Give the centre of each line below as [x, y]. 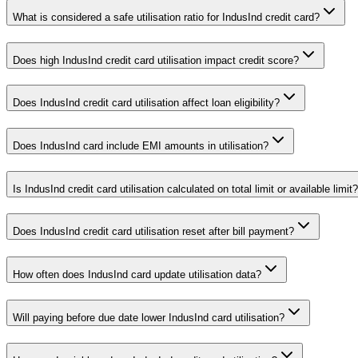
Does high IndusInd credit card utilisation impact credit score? [156, 60]
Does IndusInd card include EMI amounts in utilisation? [141, 146]
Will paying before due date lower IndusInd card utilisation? [149, 317]
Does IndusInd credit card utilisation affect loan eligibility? [146, 103]
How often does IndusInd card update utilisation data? [137, 275]
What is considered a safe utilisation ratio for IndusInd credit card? [166, 17]
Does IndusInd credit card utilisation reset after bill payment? [153, 232]
